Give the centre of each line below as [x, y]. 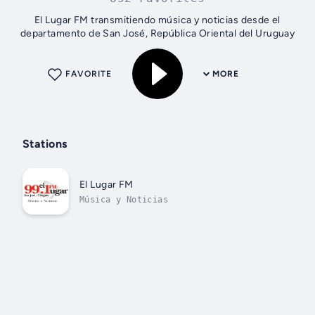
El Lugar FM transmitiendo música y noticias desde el [157, 20]
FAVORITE [89, 74]
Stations [45, 144]
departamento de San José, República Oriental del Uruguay [157, 34]
